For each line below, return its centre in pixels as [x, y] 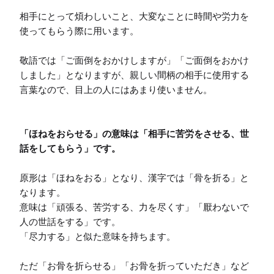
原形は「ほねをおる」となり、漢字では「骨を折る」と [134, 177]
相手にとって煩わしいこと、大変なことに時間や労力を [134, 16]
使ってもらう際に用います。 [79, 31]
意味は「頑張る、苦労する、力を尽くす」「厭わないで [134, 207]
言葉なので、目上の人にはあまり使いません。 [116, 89]
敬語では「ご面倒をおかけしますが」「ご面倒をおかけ [134, 60]
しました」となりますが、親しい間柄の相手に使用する [134, 75]
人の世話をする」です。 [70, 221]
